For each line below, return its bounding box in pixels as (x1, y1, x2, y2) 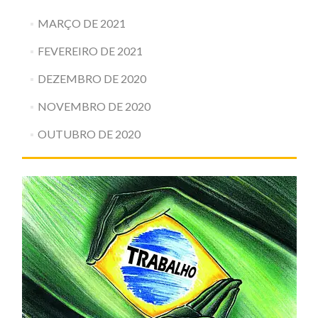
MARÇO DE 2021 (37, 16, 126, 30)
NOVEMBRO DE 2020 (37, 99, 150, 113)
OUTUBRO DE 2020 (37, 127, 141, 141)
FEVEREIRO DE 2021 (37, 44, 143, 57)
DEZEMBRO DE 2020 (37, 72, 146, 85)
